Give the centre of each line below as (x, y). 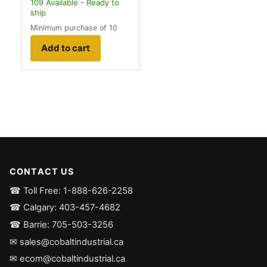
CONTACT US (42, 171)
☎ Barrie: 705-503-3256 (61, 225)
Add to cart (66, 48)
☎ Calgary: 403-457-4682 (65, 208)
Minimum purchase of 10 (74, 27)
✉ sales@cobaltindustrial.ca (66, 242)
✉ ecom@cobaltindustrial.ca (67, 259)
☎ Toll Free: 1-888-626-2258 (71, 190)
